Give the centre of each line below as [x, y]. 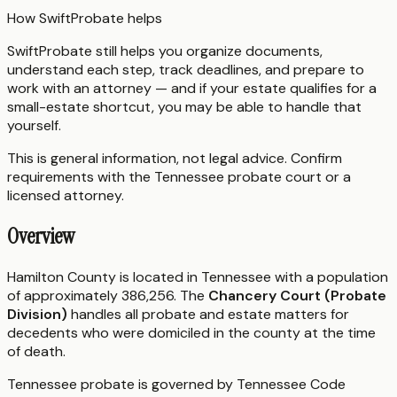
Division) [37, 314]
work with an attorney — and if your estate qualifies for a [192, 88]
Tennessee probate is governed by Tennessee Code [176, 384]
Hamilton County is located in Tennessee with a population [198, 276]
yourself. [34, 125]
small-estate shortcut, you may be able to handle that [184, 106]
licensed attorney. [66, 195]
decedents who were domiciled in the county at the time [191, 332]
